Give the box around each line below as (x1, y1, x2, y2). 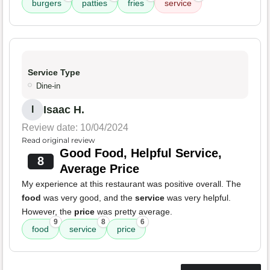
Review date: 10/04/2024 (22, 122, 128, 133)
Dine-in (36, 81, 60, 91)
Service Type (28, 67, 80, 78)
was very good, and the (41, 193, 135, 203)
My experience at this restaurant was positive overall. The (22, 179, 241, 189)
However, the (22, 207, 74, 217)
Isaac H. (43, 104, 84, 116)
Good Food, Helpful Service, (59, 146, 222, 160)
